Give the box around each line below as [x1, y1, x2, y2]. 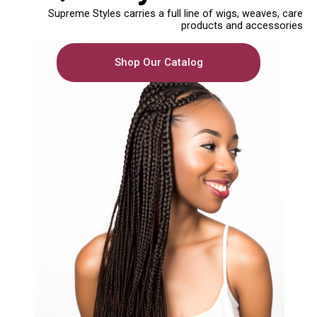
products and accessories [181, 19, 303, 32]
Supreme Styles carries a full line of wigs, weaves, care [48, 7, 303, 20]
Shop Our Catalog [114, 55, 203, 69]
